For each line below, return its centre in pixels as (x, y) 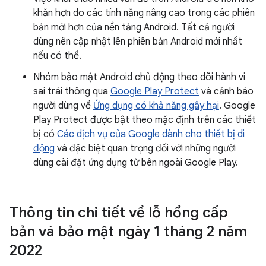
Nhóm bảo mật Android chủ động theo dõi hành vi (139, 77)
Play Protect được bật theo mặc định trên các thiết (145, 120)
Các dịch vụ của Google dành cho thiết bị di (151, 134)
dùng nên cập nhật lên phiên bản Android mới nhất (138, 42)
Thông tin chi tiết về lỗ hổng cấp (119, 213)
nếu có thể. (57, 56)
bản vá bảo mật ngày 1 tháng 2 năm (128, 232)
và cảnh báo (226, 91)
